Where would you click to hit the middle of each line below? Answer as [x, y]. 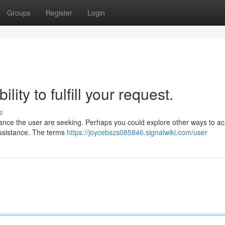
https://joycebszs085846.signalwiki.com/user [137, 132]
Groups [19, 13]
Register [59, 13]
